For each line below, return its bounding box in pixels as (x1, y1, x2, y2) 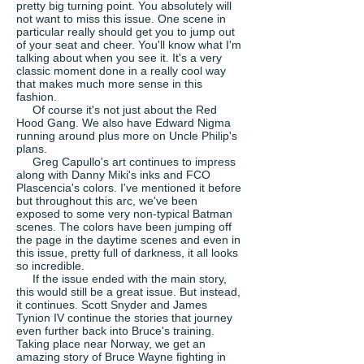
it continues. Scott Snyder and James (16, 298, 207, 311)
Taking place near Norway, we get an (16, 337, 206, 350)
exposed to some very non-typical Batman (16, 207, 232, 220)
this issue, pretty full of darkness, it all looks (16, 246, 238, 259)
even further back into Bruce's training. (16, 324, 214, 337)
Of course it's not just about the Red (16, 103, 217, 116)
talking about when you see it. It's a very (16, 51, 222, 64)
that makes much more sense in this (16, 77, 202, 90)
